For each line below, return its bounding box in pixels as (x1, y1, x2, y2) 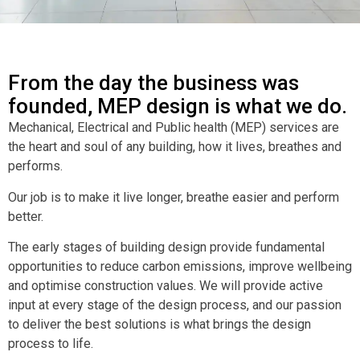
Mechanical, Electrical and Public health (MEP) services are (8, 120, 339, 136)
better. (8, 208, 43, 224)
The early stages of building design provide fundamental (8, 239, 325, 256)
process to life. (8, 336, 93, 352)
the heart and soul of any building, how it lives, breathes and (8, 139, 342, 155)
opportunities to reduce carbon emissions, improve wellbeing (8, 259, 352, 275)
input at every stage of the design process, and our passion (8, 297, 342, 313)
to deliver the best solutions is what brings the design (8, 317, 311, 333)
